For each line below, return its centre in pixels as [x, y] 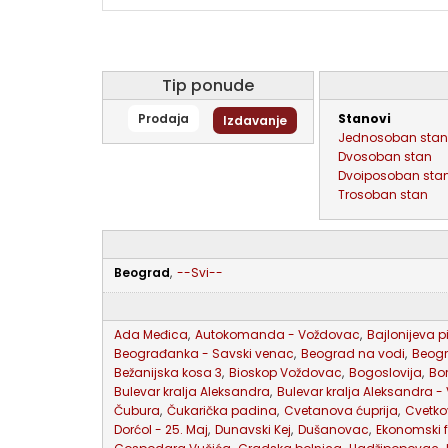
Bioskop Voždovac [285, 372]
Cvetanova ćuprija [341, 410]
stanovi [368, 118]
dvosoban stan [388, 156]
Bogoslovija [385, 372]
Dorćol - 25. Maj [161, 429]
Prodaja [163, 118]
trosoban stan [386, 194]
